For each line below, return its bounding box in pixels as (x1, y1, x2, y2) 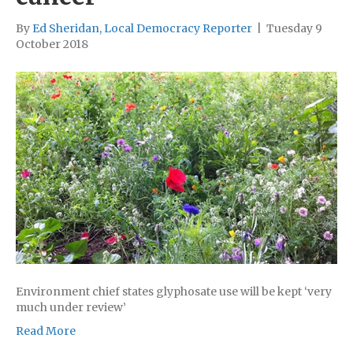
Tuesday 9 (266, 20, 322, 35)
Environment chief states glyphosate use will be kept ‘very (16, 284, 332, 299)
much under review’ (16, 299, 126, 314)
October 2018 (16, 36, 88, 51)
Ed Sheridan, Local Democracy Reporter (32, 20, 252, 35)
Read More (16, 323, 76, 338)
